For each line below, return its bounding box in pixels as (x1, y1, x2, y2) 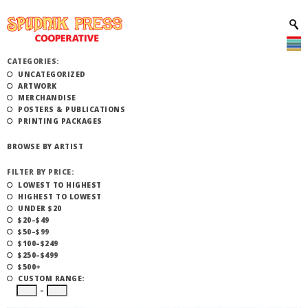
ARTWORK (18, 81, 57, 91)
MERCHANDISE (18, 93, 76, 102)
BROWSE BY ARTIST (7, 142, 83, 151)
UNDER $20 (18, 203, 62, 213)
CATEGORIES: (7, 56, 59, 66)
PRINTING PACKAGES (18, 116, 102, 126)
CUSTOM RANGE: (18, 274, 85, 283)
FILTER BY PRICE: (7, 167, 74, 177)
